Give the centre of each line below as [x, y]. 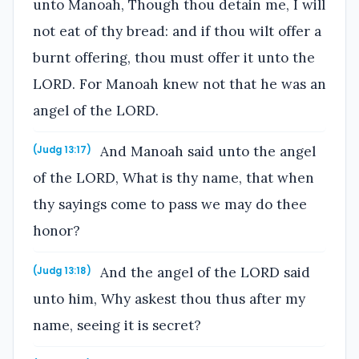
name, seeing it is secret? [117, 325]
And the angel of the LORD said [204, 272]
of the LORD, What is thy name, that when [173, 178]
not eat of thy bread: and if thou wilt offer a [177, 31]
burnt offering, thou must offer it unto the [174, 57]
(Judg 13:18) [62, 270]
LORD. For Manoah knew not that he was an [179, 84]
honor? [56, 231]
